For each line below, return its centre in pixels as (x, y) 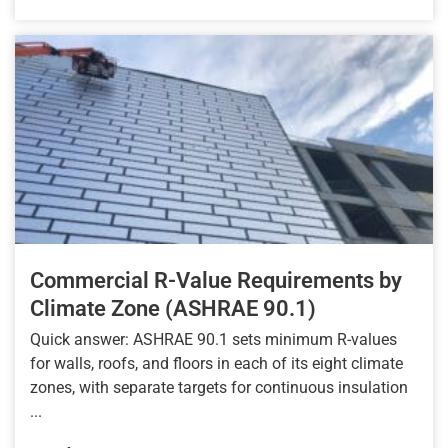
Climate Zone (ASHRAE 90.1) (173, 309)
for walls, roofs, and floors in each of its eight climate (216, 364)
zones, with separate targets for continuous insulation (219, 388)
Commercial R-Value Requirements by (216, 281)
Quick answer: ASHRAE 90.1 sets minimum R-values (213, 340)
